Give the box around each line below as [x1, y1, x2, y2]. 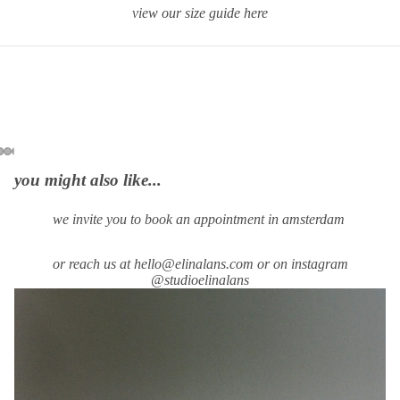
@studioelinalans [151, 272, 249, 288]
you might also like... [14, 171, 162, 190]
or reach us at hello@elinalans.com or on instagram [52, 256, 348, 272]
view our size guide [132, 4, 244, 21]
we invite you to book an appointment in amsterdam [52, 212, 348, 228]
